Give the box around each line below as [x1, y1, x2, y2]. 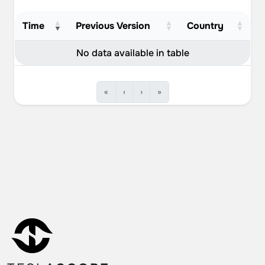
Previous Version [75, 20, 150, 32]
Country [186, 20, 224, 32]
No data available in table [76, 47, 189, 59]
